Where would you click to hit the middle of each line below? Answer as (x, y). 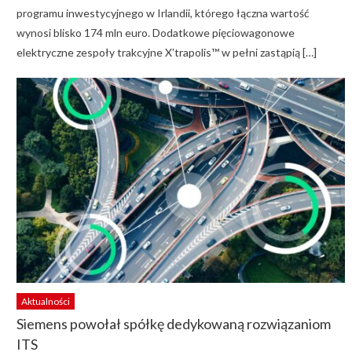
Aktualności (45, 302)
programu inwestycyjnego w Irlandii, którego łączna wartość (163, 13)
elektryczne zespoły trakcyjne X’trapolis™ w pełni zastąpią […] (166, 52)
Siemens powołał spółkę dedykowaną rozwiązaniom (173, 324)
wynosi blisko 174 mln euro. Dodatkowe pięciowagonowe (155, 32)
